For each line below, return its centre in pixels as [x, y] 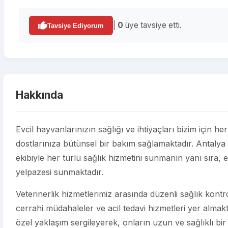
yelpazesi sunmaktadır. [60, 172]
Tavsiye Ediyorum [76, 25]
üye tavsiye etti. [152, 25]
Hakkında [39, 95]
